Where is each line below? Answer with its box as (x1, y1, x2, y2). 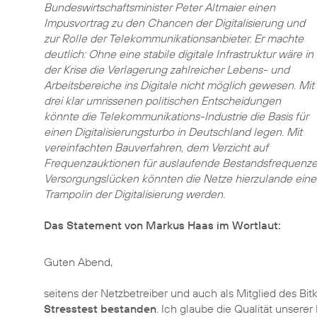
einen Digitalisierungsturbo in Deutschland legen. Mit (44, 125, 302, 139)
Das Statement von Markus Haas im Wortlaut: (44, 218, 281, 232)
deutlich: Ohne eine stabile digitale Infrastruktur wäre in (44, 47, 313, 61)
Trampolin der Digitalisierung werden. (44, 187, 225, 201)
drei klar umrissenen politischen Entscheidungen (44, 93, 281, 108)
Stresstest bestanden (44, 301, 156, 316)
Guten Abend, (44, 255, 113, 269)
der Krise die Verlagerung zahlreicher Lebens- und (44, 62, 289, 76)
